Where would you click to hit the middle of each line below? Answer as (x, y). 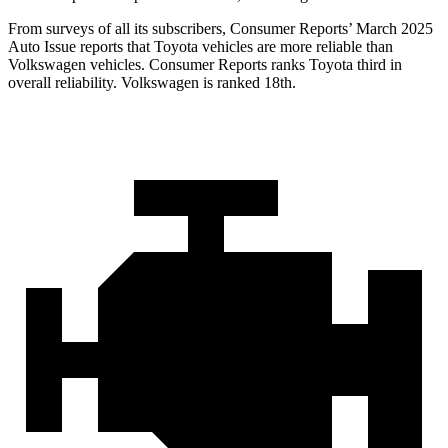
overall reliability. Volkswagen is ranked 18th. (152, 83)
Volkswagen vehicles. (78, 65)
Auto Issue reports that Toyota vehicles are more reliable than (200, 47)
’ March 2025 (390, 29)
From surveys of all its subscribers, (119, 29)
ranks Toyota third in (334, 65)
